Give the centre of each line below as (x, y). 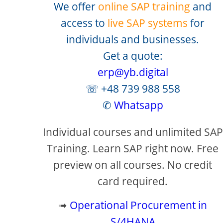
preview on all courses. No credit (133, 165)
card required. (133, 181)
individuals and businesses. (133, 39)
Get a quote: (133, 56)
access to (84, 23)
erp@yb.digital (133, 72)
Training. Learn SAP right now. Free (133, 148)
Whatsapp (138, 105)
